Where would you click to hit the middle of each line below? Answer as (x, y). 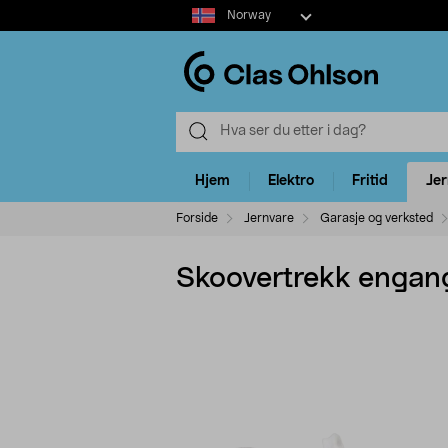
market (198, 29)
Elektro (291, 181)
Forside (197, 217)
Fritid (370, 181)
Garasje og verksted (376, 217)
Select (195, 9)
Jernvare (269, 217)
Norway (248, 15)
